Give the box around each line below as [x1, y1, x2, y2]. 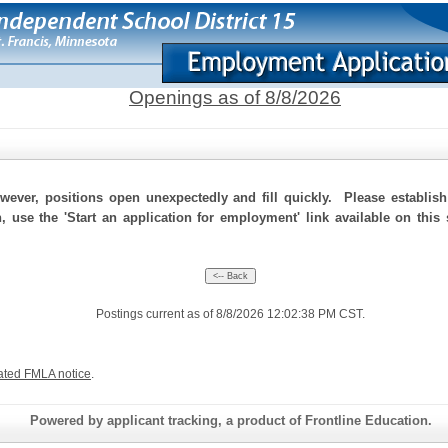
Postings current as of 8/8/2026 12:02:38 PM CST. [95, 307, 365, 321]
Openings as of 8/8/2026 [129, 87, 341, 108]
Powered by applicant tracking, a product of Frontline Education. [30, 413, 432, 428]
